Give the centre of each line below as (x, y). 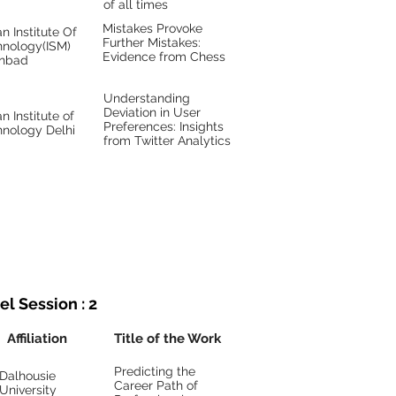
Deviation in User (152, 112)
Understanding (147, 98)
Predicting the (155, 371)
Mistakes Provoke (152, 28)
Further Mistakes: (152, 42)
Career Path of (156, 385)
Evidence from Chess (164, 57)
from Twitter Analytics (167, 141)
